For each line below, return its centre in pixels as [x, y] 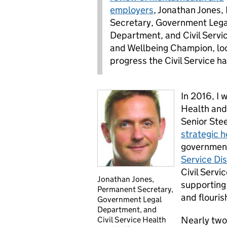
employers [132, 10]
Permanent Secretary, [135, 189]
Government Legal [129, 199]
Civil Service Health [132, 220]
